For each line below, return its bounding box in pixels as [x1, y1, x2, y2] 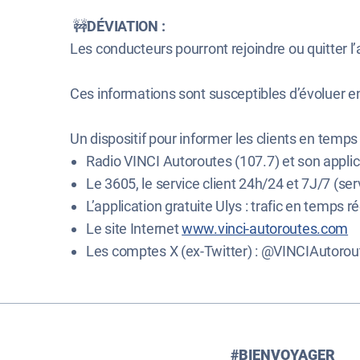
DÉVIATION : [87, 18, 168, 35]
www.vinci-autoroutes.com [182, 220, 349, 237]
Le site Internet [86, 220, 182, 237]
